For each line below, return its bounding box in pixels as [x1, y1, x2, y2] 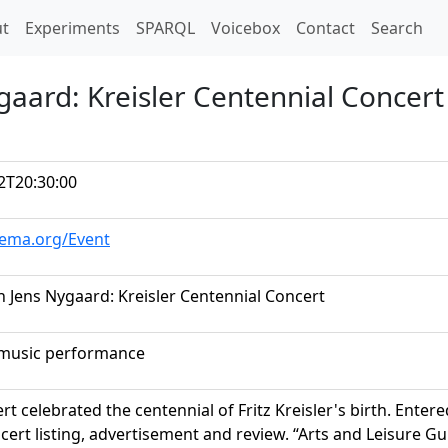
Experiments [25, 17, 120, 39]
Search [371, 17, 423, 39]
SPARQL [136, 17, 195, 39]
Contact [296, 17, 355, 39]
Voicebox [211, 17, 280, 39]
